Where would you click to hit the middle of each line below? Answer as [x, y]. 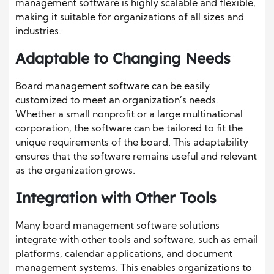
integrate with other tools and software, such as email [137, 241]
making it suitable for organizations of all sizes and [130, 18]
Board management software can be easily [113, 87]
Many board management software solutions [117, 227]
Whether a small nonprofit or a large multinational [129, 115]
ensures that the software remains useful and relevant [136, 157]
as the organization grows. [75, 172]
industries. [38, 32]
